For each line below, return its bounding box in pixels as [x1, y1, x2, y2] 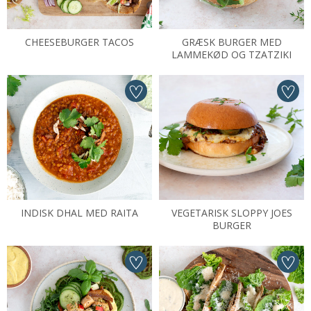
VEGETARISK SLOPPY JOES [171, 206, 292, 219]
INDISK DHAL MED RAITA [21, 206, 138, 219]
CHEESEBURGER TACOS [25, 35, 134, 49]
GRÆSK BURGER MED [181, 35, 282, 49]
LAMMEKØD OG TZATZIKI [171, 48, 292, 61]
